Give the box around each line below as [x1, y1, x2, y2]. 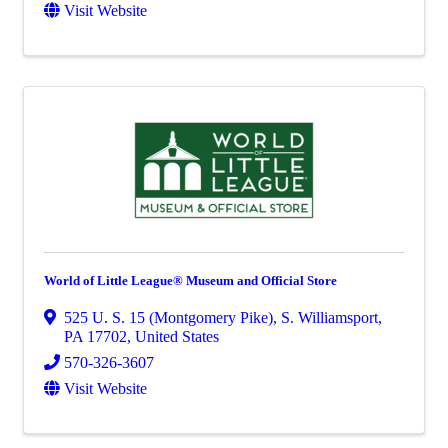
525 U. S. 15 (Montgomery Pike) [64, 309, 273, 326]
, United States [127, 328, 219, 345]
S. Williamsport [281, 309, 378, 326]
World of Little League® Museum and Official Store [44, 273, 337, 288]
